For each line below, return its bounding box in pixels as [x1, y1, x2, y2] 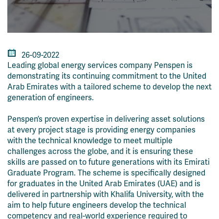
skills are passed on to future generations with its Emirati [7, 157, 210, 167]
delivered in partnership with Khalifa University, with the [7, 190, 204, 199]
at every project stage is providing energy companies [7, 125, 196, 135]
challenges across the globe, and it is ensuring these [7, 147, 193, 156]
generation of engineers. [7, 93, 94, 103]
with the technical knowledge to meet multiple [7, 136, 173, 146]
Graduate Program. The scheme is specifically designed [7, 168, 205, 178]
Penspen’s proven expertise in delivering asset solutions [7, 114, 205, 124]
